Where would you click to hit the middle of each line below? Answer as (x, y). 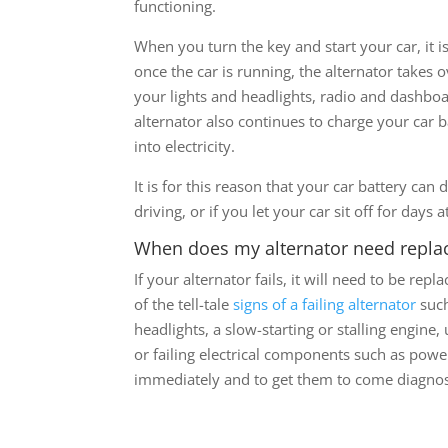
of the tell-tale (184, 303)
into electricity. (185, 145)
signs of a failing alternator (325, 303)
